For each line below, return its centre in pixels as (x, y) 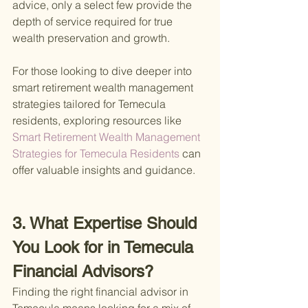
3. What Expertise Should (107, 223)
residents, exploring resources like (97, 121)
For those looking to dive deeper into (103, 71)
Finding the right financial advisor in (102, 292)
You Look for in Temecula (105, 247)
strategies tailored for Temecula (90, 104)
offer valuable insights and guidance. (104, 170)
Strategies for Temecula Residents (97, 154)
